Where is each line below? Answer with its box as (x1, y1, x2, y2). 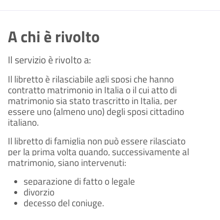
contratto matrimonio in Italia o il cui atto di (8, 82, 177, 97)
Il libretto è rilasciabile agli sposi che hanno (8, 72, 174, 86)
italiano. (8, 115, 39, 129)
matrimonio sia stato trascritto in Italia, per (8, 93, 177, 108)
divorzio (24, 185, 55, 199)
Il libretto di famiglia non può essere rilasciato (8, 134, 186, 148)
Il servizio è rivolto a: (8, 52, 91, 67)
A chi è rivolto (8, 24, 100, 48)
